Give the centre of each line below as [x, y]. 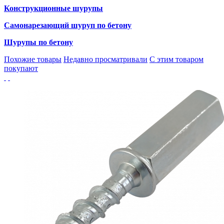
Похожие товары [33, 59]
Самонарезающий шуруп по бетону [68, 25]
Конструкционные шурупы [53, 8]
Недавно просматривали [105, 59]
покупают [21, 68]
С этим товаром [176, 59]
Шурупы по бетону [38, 42]
